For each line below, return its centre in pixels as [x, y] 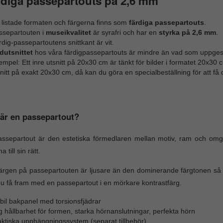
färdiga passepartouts [166, 23]
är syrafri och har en [126, 33]
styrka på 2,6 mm [187, 33]
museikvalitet [69, 33]
